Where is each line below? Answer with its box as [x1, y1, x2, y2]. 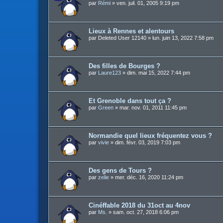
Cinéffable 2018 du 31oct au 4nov [89, 202, 190, 209]
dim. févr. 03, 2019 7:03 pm [115, 139, 180, 145]
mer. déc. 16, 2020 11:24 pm [115, 174, 183, 180]
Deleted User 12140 [98, 35, 146, 41]
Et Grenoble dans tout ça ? [89, 97, 171, 105]
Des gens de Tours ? [89, 167, 152, 174]
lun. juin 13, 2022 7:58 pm [152, 35, 214, 41]
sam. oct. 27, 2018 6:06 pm [113, 209, 179, 215]
